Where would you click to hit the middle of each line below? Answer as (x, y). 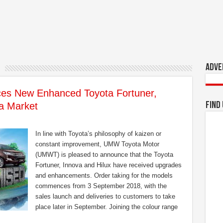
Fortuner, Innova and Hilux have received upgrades (108, 165)
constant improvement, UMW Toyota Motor (97, 144)
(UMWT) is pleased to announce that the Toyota (104, 155)
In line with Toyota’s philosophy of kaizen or (98, 134)
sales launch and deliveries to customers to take (105, 196)
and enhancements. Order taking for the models (104, 175)
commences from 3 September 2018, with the (101, 186)
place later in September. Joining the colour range (106, 207)
